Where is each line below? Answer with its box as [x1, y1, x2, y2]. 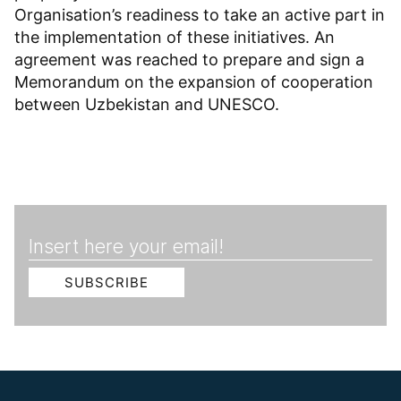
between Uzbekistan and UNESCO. [14, 95, 279, 115]
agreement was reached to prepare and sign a [14, 50, 364, 70]
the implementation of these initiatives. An [14, 28, 335, 47]
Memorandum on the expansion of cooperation [14, 73, 373, 92]
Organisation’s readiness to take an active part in [14, 5, 385, 25]
